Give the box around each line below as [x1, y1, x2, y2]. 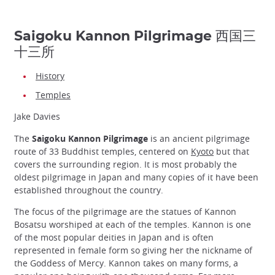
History [36, 70, 64, 82]
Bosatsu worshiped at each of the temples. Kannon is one [14, 218, 251, 230]
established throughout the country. [14, 184, 163, 196]
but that [214, 145, 249, 157]
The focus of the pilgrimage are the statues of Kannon [14, 205, 236, 217]
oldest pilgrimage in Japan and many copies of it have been [14, 171, 258, 183]
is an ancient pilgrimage [148, 132, 250, 144]
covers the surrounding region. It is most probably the [14, 158, 237, 170]
